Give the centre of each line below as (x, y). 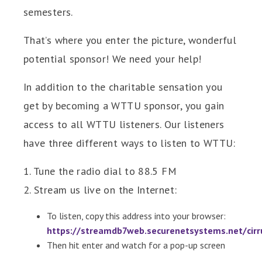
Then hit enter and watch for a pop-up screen (136, 245)
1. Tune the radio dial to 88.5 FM (100, 171)
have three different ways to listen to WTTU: (130, 143)
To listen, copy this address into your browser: (136, 216)
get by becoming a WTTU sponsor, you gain (124, 106)
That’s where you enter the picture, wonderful (130, 40)
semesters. (48, 12)
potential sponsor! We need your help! (113, 59)
